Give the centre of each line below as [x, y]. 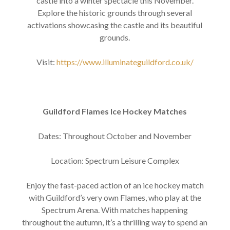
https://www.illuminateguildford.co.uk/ [125, 62]
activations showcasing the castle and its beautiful [115, 25]
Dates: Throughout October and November [115, 136]
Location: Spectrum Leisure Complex [115, 160]
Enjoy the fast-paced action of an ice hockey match [115, 185]
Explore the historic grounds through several [115, 12]
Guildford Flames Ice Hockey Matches [115, 111]
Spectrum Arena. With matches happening [115, 209]
